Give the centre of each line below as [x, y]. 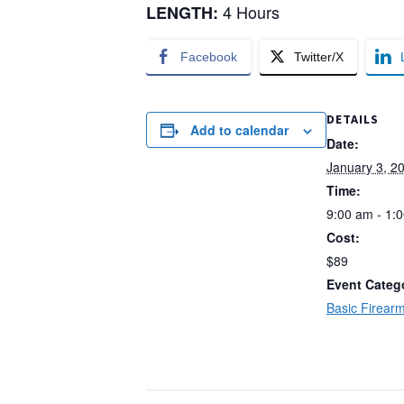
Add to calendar [239, 130]
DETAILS [353, 119]
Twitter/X [319, 57]
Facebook [209, 57]
